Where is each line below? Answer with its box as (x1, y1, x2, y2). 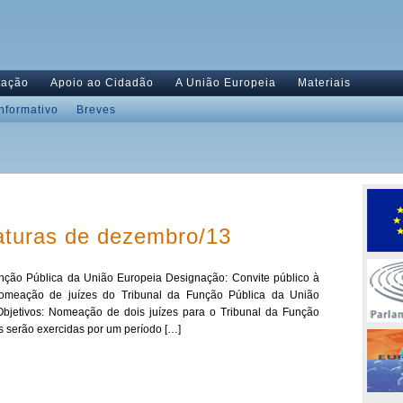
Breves (76, 103, 116, 116)
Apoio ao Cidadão (50, 76, 154, 89)
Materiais (298, 76, 351, 89)
